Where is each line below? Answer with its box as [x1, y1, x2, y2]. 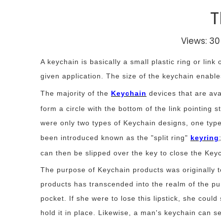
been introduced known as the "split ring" [40, 134, 190, 142]
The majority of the [40, 89, 109, 97]
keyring [190, 134, 219, 142]
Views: [181, 35, 209, 47]
